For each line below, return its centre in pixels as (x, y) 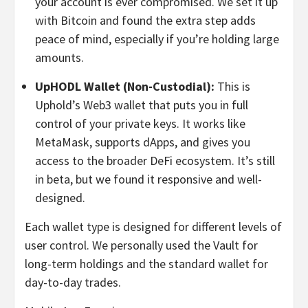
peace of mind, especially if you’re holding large (157, 39)
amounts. (59, 58)
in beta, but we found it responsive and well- (148, 179)
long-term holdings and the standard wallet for (146, 264)
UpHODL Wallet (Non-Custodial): (126, 87)
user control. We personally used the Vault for (141, 245)
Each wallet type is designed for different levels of (153, 227)
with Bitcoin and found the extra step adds (145, 21)
